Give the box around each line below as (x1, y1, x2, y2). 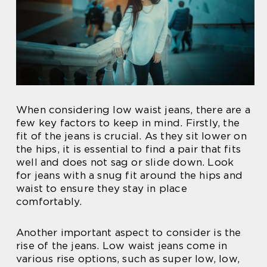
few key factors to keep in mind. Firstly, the (16, 116, 240, 129)
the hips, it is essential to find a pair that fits (16, 142, 241, 155)
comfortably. (16, 195, 82, 207)
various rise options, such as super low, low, (16, 252, 240, 265)
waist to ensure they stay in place (16, 182, 187, 194)
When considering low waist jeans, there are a (16, 103, 251, 116)
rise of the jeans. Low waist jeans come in (16, 239, 228, 252)
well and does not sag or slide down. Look (16, 156, 234, 168)
